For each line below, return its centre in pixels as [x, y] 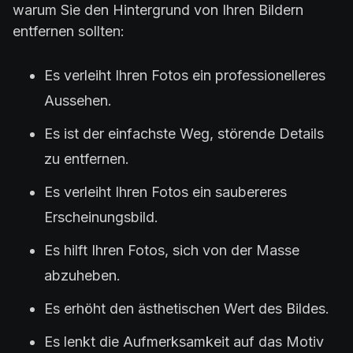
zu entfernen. [87, 158]
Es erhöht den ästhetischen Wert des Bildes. [187, 308]
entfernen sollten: [69, 31]
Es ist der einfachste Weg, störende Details [184, 133]
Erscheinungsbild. [101, 217]
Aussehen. [78, 100]
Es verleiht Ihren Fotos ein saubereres [165, 191]
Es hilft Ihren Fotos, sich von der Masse [172, 250]
